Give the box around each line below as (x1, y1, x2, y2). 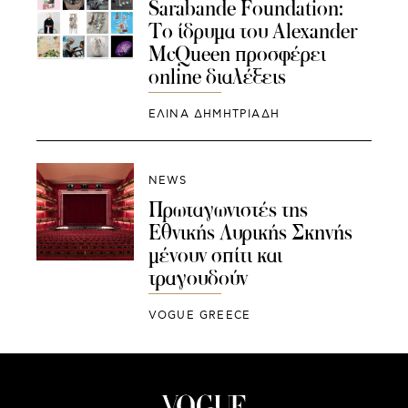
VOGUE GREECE (148, 309, 251, 323)
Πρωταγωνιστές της (148, 196, 308, 224)
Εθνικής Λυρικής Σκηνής (148, 219, 352, 247)
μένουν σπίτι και (148, 241, 282, 270)
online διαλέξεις (148, 62, 286, 90)
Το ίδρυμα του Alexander (148, 16, 357, 45)
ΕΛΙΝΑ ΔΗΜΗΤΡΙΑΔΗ (148, 107, 280, 121)
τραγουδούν (148, 264, 248, 292)
